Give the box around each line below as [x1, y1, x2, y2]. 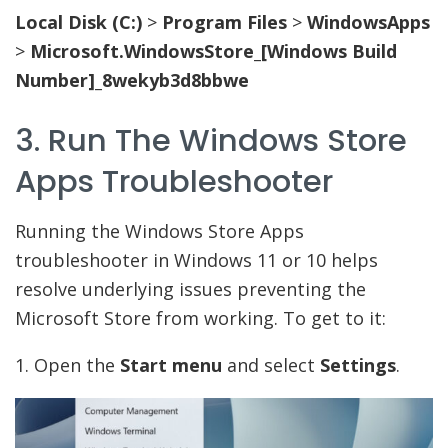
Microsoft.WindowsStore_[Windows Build [30, 38, 397, 63]
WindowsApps [307, 9, 430, 34]
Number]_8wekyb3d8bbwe [15, 67, 249, 92]
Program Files [162, 9, 292, 34]
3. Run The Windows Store [15, 119, 407, 163]
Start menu [120, 353, 227, 378]
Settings [320, 353, 396, 378]
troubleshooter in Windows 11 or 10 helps [15, 248, 378, 273]
